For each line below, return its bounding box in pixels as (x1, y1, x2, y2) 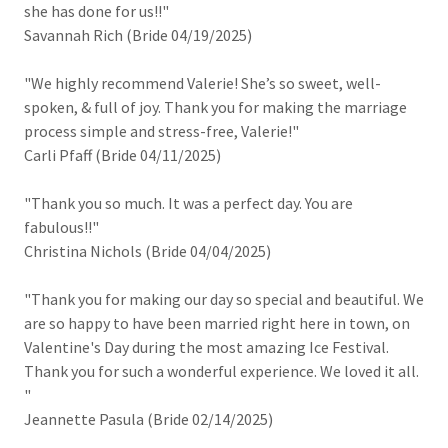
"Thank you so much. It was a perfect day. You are (24, 193, 353, 213)
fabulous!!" (24, 217, 99, 237)
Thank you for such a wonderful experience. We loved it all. (24, 361, 419, 381)
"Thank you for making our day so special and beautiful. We (24, 289, 424, 309)
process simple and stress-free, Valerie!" (24, 121, 299, 141)
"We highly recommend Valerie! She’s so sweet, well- (24, 73, 381, 93)
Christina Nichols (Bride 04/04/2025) (24, 241, 271, 261)
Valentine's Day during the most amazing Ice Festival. (24, 337, 389, 357)
